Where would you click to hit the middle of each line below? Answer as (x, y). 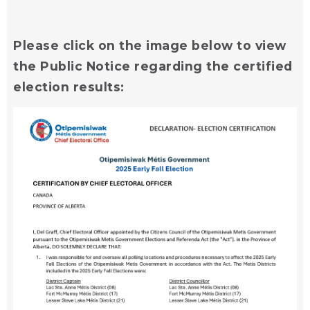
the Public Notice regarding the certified (153, 66)
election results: (69, 86)
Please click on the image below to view (150, 45)
